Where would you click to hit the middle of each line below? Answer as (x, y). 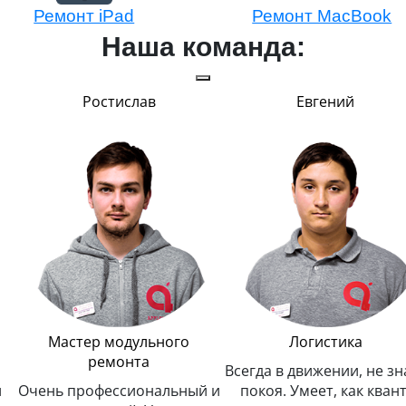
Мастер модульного (119, 341)
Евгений (325, 101)
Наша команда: (203, 46)
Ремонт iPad (84, 15)
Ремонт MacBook (322, 15)
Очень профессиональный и (119, 390)
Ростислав (119, 101)
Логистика (325, 341)
